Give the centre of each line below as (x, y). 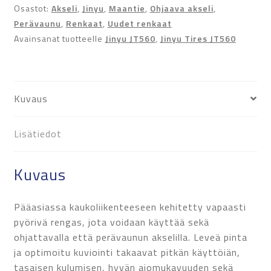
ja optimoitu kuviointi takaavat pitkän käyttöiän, (127, 253)
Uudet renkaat (139, 23)
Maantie (127, 8)
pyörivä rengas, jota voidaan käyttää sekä (111, 222)
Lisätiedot (38, 133)
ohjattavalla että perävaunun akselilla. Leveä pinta (130, 237)
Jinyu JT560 (130, 38)
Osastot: (32, 8)
